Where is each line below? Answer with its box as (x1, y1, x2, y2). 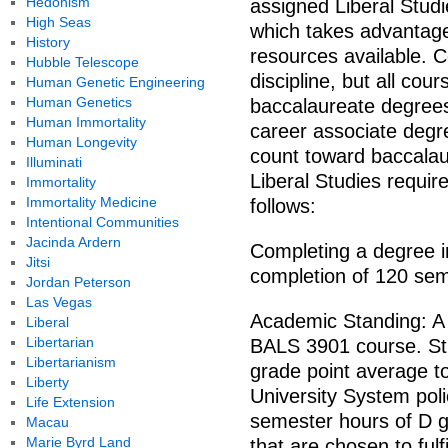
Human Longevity (25, 134, 137, 150)
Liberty (25, 374, 69, 390)
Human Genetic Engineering (25, 74, 205, 90)
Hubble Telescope (25, 54, 139, 70)
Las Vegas (25, 294, 92, 310)
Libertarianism (25, 354, 116, 370)
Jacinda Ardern (25, 234, 121, 250)
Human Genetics (25, 94, 132, 110)
